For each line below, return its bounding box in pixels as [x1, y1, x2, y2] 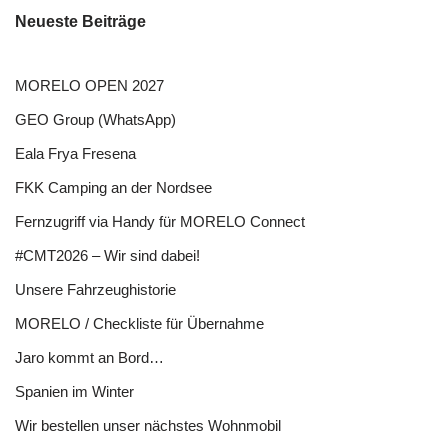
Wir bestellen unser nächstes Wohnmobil [15, 416, 281, 434]
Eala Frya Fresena [15, 144, 136, 162]
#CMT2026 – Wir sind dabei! [15, 246, 200, 264]
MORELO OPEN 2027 [15, 76, 164, 94]
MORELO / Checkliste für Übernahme [15, 314, 264, 332]
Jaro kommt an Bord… [15, 348, 164, 366]
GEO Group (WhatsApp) [15, 110, 176, 128]
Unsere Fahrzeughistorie [15, 280, 176, 298]
